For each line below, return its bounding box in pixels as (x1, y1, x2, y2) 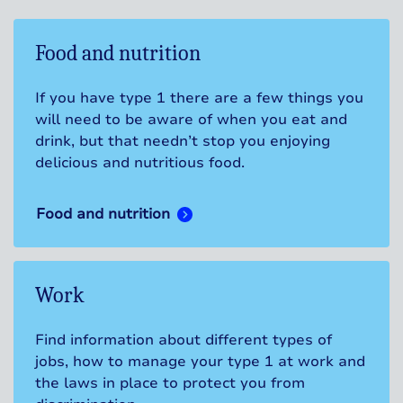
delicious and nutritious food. (35, 153, 245, 174)
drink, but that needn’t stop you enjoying (35, 131, 330, 152)
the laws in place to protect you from (35, 373, 305, 394)
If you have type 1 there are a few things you (35, 88, 363, 109)
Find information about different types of (35, 330, 332, 351)
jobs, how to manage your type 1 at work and (35, 352, 365, 372)
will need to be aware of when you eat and (35, 110, 347, 130)
